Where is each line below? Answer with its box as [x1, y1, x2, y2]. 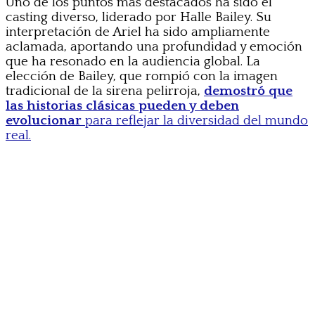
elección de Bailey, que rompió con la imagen [6, 68, 278, 84]
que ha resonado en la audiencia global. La [6, 53, 260, 69]
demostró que [204, 83, 292, 98]
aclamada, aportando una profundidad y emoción [6, 39, 302, 54]
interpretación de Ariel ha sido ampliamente [6, 24, 270, 39]
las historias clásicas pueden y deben [6, 98, 239, 113]
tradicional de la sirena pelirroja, [6, 83, 204, 98]
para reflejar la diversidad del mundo [82, 112, 308, 128]
